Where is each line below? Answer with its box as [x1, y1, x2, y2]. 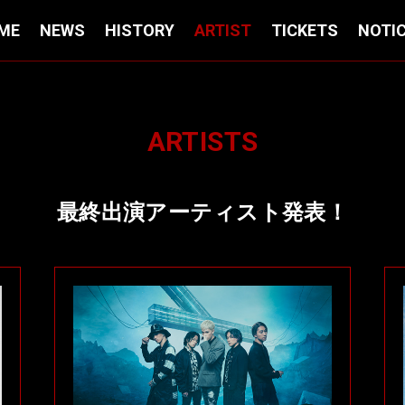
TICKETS [271, 20, 338, 40]
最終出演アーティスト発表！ [56, 200, 349, 225]
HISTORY [105, 20, 174, 40]
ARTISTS [146, 126, 259, 157]
